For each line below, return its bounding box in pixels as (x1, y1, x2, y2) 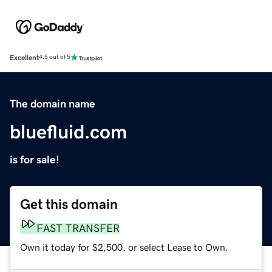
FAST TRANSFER (36, 222, 120, 234)
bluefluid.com (10, 121, 127, 141)
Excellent (10, 53, 39, 61)
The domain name (10, 98, 95, 109)
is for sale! (10, 154, 59, 165)
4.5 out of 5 (39, 54, 70, 61)
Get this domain (20, 197, 118, 211)
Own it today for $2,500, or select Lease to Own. (20, 242, 228, 252)
